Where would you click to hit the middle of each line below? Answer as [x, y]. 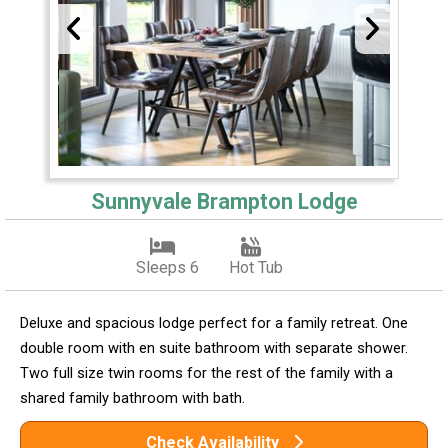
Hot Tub [255, 267]
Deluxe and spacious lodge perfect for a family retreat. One [214, 322]
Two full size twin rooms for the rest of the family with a [206, 372]
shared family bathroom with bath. [132, 397]
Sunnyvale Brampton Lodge [224, 201]
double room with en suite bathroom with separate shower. [214, 347]
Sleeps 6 [167, 267]
